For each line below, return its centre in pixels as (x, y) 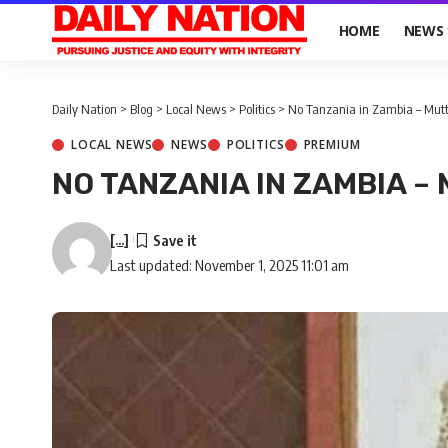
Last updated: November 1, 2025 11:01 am (230, 265)
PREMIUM (332, 144)
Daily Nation (84, 109)
